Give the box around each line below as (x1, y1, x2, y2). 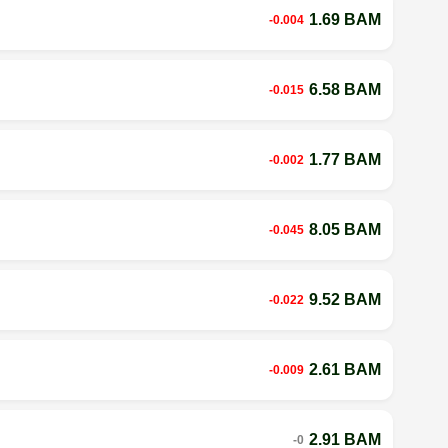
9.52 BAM (308, 290, 381, 308)
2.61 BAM (308, 360, 381, 378)
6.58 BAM (308, 80, 381, 98)
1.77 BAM (308, 150, 381, 168)
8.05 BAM (308, 220, 381, 238)
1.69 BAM (308, 10, 381, 28)
